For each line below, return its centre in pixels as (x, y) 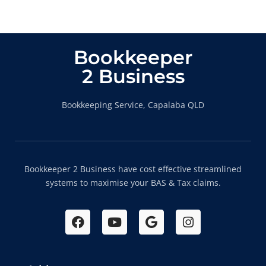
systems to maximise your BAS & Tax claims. (133, 183)
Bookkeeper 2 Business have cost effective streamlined (133, 169)
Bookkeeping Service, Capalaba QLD (133, 104)
